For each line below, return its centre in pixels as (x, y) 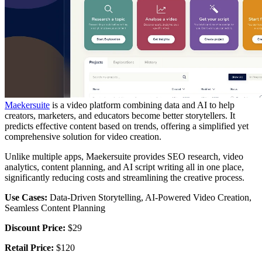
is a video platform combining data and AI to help (142, 105)
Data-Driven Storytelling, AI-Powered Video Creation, (151, 197)
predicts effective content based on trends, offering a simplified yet (127, 126)
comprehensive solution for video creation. (83, 136)
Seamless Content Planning (55, 208)
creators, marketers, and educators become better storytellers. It (120, 115)
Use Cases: (27, 197)
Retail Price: (29, 247)
